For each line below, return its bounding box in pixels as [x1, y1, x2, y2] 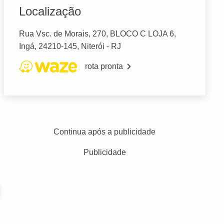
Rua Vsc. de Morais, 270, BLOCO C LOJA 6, [18, 29, 176, 38]
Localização [18, 4, 81, 18]
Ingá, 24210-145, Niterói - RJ [18, 42, 121, 51]
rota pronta [84, 62, 123, 71]
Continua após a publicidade [53, 127, 156, 136]
